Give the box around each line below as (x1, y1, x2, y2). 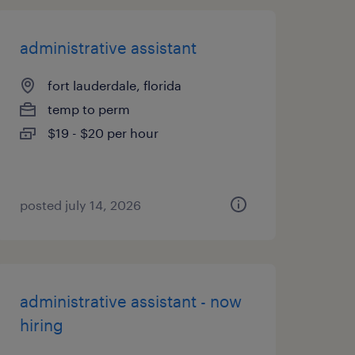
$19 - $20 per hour (47, 125, 158, 140)
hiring (19, 315, 63, 334)
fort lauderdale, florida (47, 78, 181, 93)
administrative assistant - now (19, 292, 242, 311)
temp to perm (47, 101, 130, 116)
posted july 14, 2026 (19, 197, 141, 212)
